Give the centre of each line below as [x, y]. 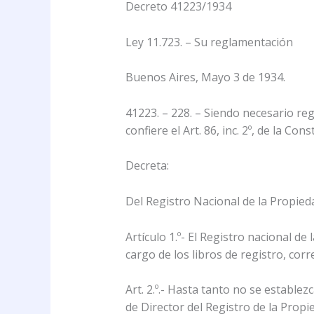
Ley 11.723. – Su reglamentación [209, 42]
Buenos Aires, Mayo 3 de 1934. [205, 77]
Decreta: [147, 166]
